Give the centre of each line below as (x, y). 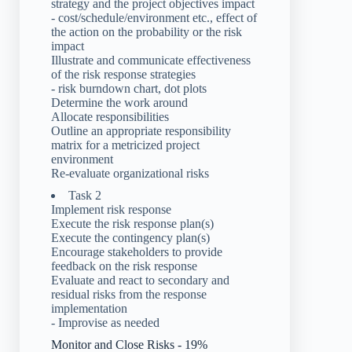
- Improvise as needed (105, 322)
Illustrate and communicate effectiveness (151, 60)
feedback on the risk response (124, 266)
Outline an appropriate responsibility (141, 130)
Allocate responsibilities (110, 116)
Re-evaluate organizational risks (130, 173)
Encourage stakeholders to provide (137, 251)
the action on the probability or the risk (147, 31)
